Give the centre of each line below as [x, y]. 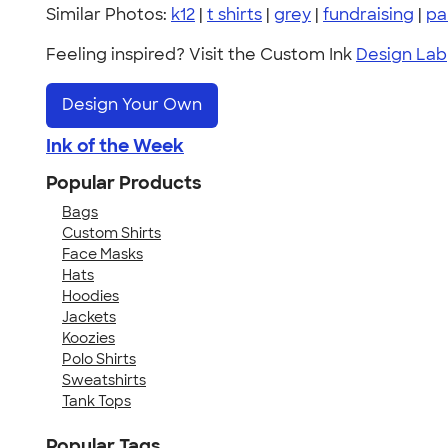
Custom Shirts [111, 232]
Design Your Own [132, 105]
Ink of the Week [115, 145]
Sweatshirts [104, 379]
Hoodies [90, 295]
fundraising [368, 14]
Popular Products [124, 182]
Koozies [88, 337]
